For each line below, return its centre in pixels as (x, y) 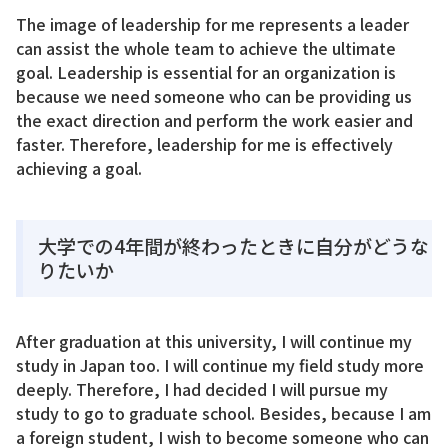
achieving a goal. (79, 168)
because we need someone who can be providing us (214, 96)
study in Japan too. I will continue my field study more (220, 364)
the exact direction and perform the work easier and (214, 120)
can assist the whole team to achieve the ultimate (206, 48)
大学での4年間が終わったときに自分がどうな (233, 245)
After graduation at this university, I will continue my (214, 340)
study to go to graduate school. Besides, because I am (223, 412)
